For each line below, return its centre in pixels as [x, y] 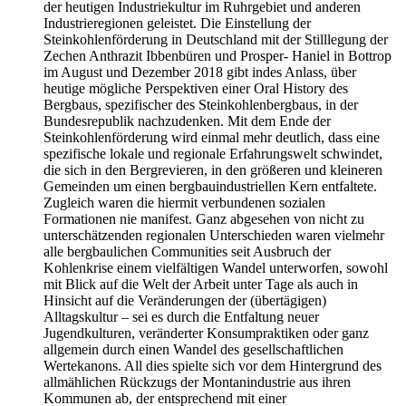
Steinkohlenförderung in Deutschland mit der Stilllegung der [216, 40]
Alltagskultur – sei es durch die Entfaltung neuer [181, 317]
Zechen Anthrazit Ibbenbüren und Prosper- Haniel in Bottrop [217, 56]
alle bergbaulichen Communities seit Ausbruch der [187, 252]
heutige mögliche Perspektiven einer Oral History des [196, 89]
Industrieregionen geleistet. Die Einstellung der [177, 24]
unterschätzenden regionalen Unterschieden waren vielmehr [214, 236]
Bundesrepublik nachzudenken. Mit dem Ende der [187, 121]
